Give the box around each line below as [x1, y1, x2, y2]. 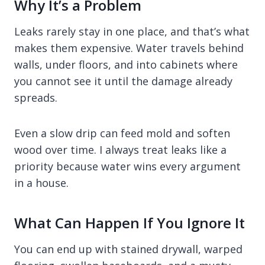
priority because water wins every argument [14, 159, 241, 173]
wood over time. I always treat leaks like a [14, 142, 227, 157]
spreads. [14, 90, 57, 105]
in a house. [14, 175, 69, 190]
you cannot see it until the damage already [14, 73, 232, 88]
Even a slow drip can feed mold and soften [14, 125, 230, 140]
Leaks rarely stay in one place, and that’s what [14, 24, 250, 38]
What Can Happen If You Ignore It [14, 212, 245, 232]
